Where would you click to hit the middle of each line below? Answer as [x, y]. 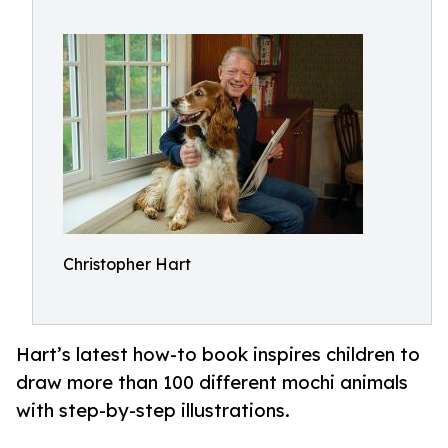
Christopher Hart [127, 264]
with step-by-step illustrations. [153, 410]
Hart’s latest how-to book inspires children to [218, 354]
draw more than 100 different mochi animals [212, 382]
